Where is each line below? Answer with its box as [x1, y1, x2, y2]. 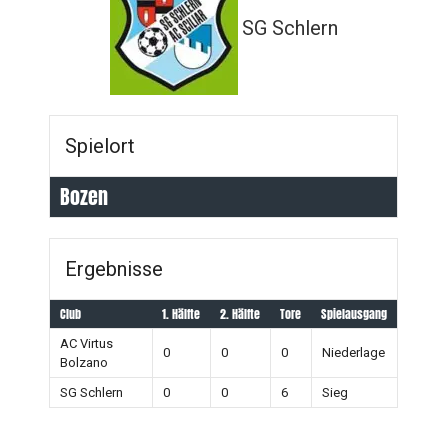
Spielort [65, 134, 136, 158]
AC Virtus [60, 336, 114, 351]
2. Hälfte [220, 305, 261, 323]
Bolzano [60, 355, 109, 370]
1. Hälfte [162, 305, 201, 323]
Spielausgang [321, 305, 388, 323]
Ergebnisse [65, 257, 164, 281]
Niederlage [322, 345, 386, 360]
